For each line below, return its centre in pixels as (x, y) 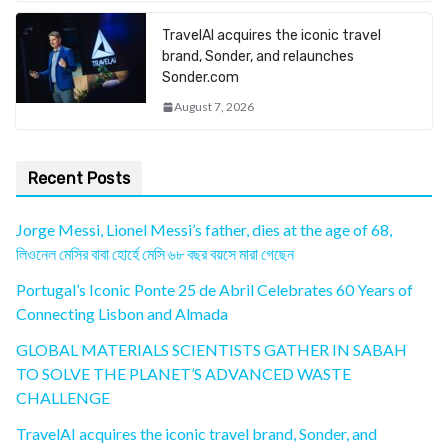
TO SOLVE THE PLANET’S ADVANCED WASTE (183, 374)
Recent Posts (79, 179)
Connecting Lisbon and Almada (122, 314)
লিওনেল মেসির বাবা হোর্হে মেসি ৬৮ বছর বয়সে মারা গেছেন (155, 254)
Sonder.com (200, 78)
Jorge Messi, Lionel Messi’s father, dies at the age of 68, (204, 230)
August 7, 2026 (214, 107)
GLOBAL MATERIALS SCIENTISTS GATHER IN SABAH (211, 350)
